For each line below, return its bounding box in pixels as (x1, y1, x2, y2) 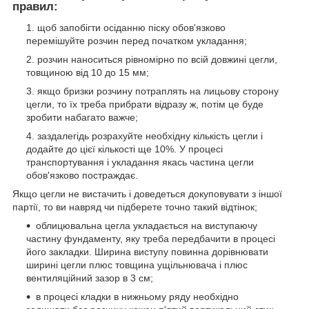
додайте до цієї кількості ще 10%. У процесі (26, 143, 223, 155)
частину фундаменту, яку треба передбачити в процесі (26, 233, 275, 245)
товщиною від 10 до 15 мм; (26, 67, 149, 79)
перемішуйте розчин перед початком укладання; (26, 35, 247, 47)
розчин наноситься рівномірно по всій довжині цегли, (37, 54, 277, 66)
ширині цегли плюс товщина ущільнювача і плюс (26, 259, 248, 271)
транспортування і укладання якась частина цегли (26, 157, 254, 168)
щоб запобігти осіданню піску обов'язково (37, 22, 226, 34)
